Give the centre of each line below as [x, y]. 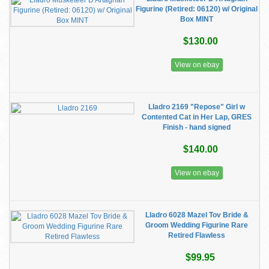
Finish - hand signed [197, 127]
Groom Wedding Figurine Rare [197, 225]
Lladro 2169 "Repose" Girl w [197, 107]
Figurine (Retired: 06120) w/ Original [197, 9]
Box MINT [197, 19]
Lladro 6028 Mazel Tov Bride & [197, 215]
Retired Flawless [197, 235]
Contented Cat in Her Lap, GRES [197, 117]
